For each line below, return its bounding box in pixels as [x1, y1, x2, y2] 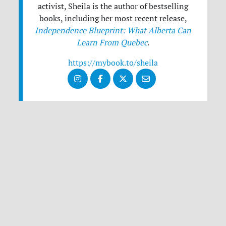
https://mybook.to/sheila [68, 58, 158, 68]
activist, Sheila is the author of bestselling [38, 1, 188, 12]
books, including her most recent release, [39, 13, 187, 24]
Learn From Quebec [77, 37, 147, 48]
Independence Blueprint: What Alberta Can [35, 25, 191, 36]
